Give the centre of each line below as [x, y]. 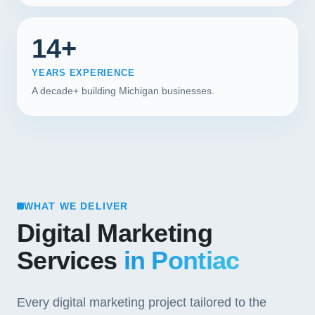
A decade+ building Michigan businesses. [123, 91]
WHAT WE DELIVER [76, 206]
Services [70, 261]
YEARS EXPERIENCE [83, 73]
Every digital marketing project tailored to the [142, 302]
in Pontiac [181, 261]
